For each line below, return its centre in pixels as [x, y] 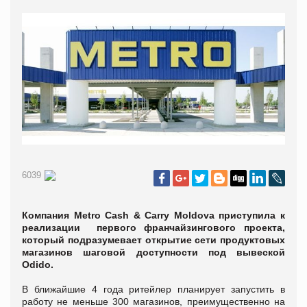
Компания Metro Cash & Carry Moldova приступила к [153, 215]
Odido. [38, 264]
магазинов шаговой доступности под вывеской [153, 252]
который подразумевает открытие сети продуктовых [153, 240]
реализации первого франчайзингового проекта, [153, 227]
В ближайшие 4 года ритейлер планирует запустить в [153, 289]
